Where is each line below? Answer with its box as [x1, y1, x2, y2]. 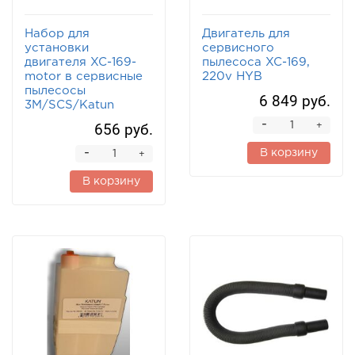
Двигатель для [202, 29, 290, 40]
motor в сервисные [25, 71, 143, 82]
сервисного [202, 43, 274, 54]
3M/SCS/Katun [25, 100, 114, 111]
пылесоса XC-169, [202, 57, 310, 68]
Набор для [25, 29, 90, 40]
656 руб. [94, 120, 153, 139]
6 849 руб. [259, 92, 330, 111]
